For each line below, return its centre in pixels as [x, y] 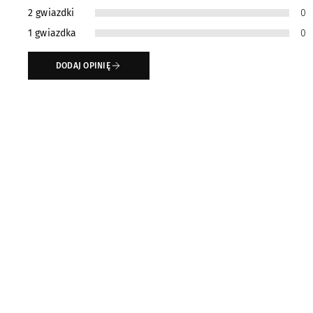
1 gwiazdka [52, 33]
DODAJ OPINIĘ [83, 65]
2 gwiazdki [51, 13]
